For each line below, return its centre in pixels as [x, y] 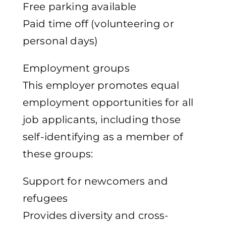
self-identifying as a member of [103, 137]
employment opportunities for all [108, 103]
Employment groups [76, 68]
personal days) [61, 41]
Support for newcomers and [96, 181]
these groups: [58, 154]
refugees [45, 199]
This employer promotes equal [101, 86]
